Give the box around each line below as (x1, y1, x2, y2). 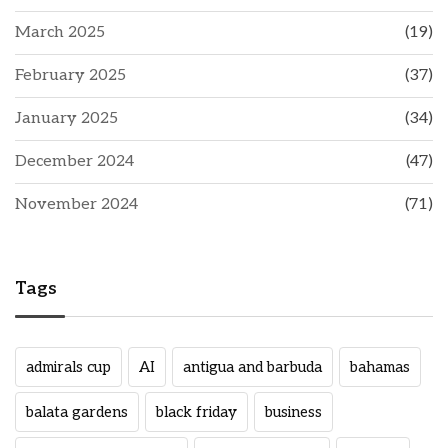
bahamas (350, 357, 410, 376)
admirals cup (26, 357, 111, 376)
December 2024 (15, 151, 134, 171)
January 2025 (15, 108, 118, 128)
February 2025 (15, 65, 126, 85)
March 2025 (15, 22, 105, 42)
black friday (156, 402, 237, 421)
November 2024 (15, 194, 138, 214)
